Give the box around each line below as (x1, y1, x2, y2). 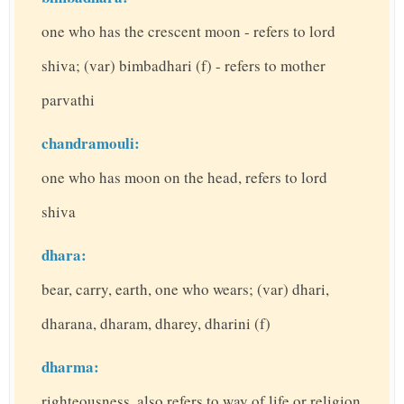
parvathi (41, 89, 95, 111)
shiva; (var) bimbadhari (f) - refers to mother (41, 55, 326, 77)
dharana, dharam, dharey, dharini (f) (41, 313, 271, 335)
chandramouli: (41, 132, 140, 155)
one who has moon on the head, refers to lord (41, 167, 327, 188)
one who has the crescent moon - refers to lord (41, 21, 335, 42)
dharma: (41, 355, 99, 379)
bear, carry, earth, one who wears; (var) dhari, (41, 279, 329, 300)
